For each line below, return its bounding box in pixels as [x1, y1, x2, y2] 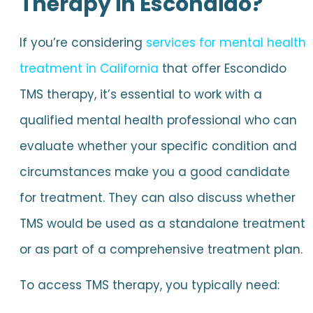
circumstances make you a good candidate [19, 163, 290, 180]
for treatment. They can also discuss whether [19, 189, 296, 206]
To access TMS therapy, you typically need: [19, 277, 279, 294]
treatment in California [19, 59, 159, 77]
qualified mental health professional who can [19, 111, 297, 129]
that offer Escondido [158, 59, 286, 77]
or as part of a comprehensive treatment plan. [19, 240, 303, 258]
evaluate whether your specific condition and [19, 137, 297, 154]
